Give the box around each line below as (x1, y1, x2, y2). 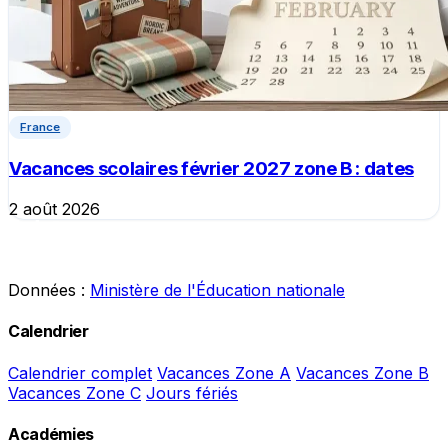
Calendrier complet (8, 362, 152, 383)
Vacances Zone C (8, 382, 141, 403)
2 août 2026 (9, 199, 100, 219)
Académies (8, 423, 95, 444)
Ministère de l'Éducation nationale (90, 280, 345, 300)
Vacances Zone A (157, 362, 291, 383)
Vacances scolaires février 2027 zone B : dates (9, 157, 414, 181)
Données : (8, 280, 90, 300)
